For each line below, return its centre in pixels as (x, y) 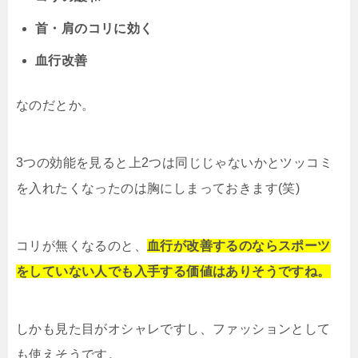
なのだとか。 (56, 105)
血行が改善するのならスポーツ (239, 246)
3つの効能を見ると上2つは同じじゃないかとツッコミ (174, 163)
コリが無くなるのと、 (82, 246)
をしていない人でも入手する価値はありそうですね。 (173, 272)
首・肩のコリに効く (94, 29)
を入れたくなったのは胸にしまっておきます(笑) (158, 189)
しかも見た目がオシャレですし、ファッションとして (173, 329)
